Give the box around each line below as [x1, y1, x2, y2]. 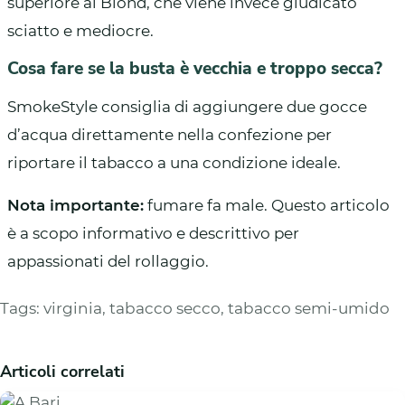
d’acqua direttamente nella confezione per [7, 125, 332, 144]
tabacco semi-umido [228, 298, 390, 317]
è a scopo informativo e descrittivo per [7, 223, 299, 242]
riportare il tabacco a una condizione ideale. [7, 153, 341, 172]
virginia [43, 298, 102, 317]
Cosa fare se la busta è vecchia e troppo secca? [7, 56, 382, 80]
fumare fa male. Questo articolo [144, 195, 390, 214]
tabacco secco [109, 298, 221, 317]
